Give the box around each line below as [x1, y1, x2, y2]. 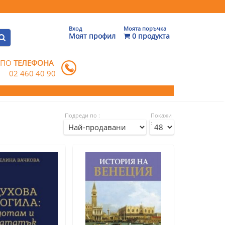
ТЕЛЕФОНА [14, 58, 54, 68]
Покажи [151, 111, 172, 119]
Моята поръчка [124, 25, 166, 32]
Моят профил [69, 31, 116, 41]
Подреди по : [65, 111, 100, 119]
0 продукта [130, 31, 170, 41]
